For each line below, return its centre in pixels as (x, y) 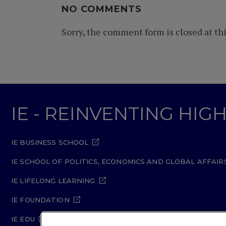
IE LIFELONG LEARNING (53, 181)
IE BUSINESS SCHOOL (50, 142)
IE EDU (23, 219)
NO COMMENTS (102, 9)
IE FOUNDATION (40, 200)
